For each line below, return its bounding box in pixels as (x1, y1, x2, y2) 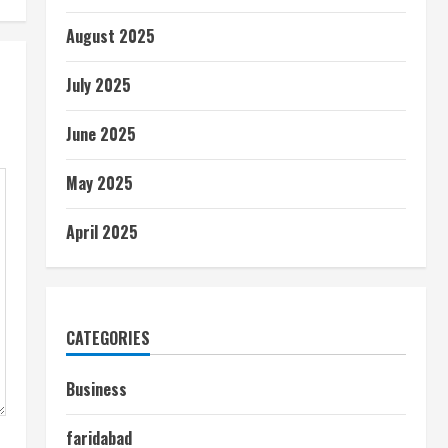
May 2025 (66, 171, 133, 196)
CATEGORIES (66, 326, 150, 351)
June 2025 (66, 122, 136, 147)
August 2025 (66, 24, 155, 49)
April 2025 (66, 220, 138, 245)
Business (66, 377, 127, 402)
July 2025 (66, 73, 131, 98)
